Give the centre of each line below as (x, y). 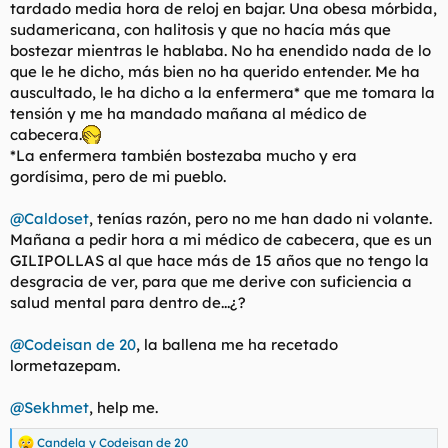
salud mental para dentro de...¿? (128, 302)
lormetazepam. (65, 365)
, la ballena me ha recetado (237, 344)
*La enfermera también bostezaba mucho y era (183, 155)
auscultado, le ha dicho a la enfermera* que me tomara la (222, 92)
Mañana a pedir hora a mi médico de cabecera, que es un (221, 239)
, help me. (123, 407)
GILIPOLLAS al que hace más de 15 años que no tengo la (219, 260)
